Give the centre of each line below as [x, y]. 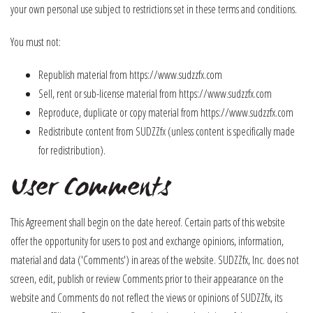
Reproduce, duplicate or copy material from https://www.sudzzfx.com [166, 112]
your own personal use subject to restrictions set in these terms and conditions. [154, 9]
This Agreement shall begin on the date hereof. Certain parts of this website [148, 222]
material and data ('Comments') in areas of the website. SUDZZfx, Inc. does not [155, 260]
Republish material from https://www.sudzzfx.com [130, 75]
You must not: [36, 42]
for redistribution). [72, 150]
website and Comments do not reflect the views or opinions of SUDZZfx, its [146, 298]
